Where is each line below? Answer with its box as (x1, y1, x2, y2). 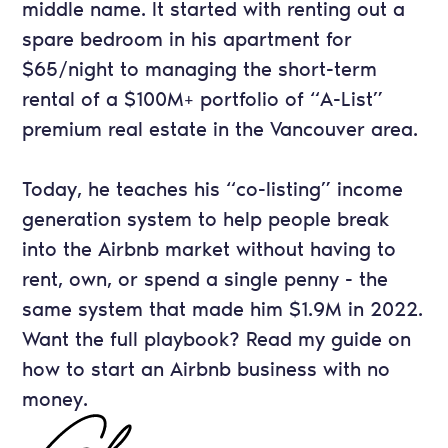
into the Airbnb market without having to (22, 237, 397, 262)
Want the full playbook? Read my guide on (22, 327, 412, 352)
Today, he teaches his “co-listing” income (22, 177, 404, 202)
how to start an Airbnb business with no (22, 357, 391, 382)
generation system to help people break (22, 207, 390, 232)
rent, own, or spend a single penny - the (22, 267, 389, 292)
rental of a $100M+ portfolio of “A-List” (22, 87, 384, 112)
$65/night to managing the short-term (22, 57, 378, 82)
